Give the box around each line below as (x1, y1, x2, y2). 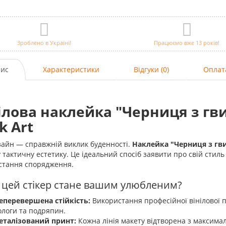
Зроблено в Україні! (17, 39, 72, 46)
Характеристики (42, 65, 99, 74)
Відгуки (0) (133, 65, 169, 74)
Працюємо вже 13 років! (154, 39, 220, 46)
